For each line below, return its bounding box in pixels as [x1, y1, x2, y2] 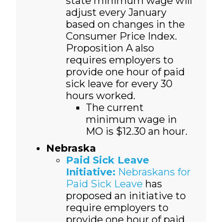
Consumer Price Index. [65, 30, 177, 43]
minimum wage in [85, 113, 177, 126]
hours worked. [65, 90, 135, 102]
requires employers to [65, 54, 173, 66]
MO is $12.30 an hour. [85, 125, 187, 138]
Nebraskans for [117, 166, 191, 178]
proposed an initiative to [65, 190, 186, 202]
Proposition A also [65, 42, 154, 55]
